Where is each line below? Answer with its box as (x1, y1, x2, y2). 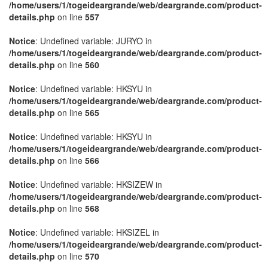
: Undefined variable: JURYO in (35, 35, 152, 47)
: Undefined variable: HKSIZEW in (35, 178, 162, 190)
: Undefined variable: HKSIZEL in (35, 226, 159, 238)
